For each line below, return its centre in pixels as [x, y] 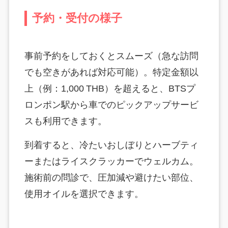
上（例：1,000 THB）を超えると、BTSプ [110, 89]
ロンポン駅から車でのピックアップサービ [111, 105]
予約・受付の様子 [77, 19]
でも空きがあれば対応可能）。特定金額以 [111, 73]
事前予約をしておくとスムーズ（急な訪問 [111, 56]
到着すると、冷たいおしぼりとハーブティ [111, 145]
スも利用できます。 [65, 121]
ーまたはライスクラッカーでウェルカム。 [111, 162]
